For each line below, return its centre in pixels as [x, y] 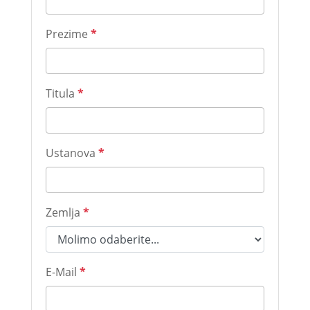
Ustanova [72, 153]
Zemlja [64, 212]
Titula [61, 93]
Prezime [68, 34]
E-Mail [62, 272]
